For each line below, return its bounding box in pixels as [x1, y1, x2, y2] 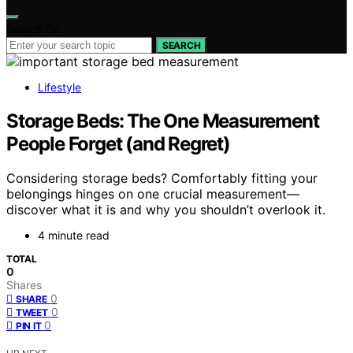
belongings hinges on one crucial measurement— [6, 186, 299, 203]
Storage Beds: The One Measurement [6, 109, 319, 132]
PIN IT [16, 320, 42, 333]
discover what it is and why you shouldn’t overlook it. [6, 202, 325, 218]
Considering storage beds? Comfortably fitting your [6, 170, 318, 187]
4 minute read [38, 229, 110, 243]
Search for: [6, 21, 63, 35]
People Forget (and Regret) [6, 132, 230, 155]
